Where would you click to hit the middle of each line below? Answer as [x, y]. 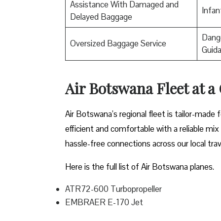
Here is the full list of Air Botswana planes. [141, 166]
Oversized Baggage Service [118, 43]
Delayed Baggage [101, 17]
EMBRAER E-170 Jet [105, 202]
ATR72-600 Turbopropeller [113, 189]
